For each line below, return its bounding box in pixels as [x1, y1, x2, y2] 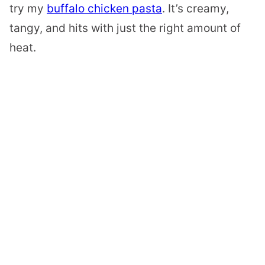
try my [9, 1, 47, 15]
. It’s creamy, [162, 1, 229, 15]
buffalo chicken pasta [47, 1, 162, 15]
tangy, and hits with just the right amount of [9, 21, 241, 35]
